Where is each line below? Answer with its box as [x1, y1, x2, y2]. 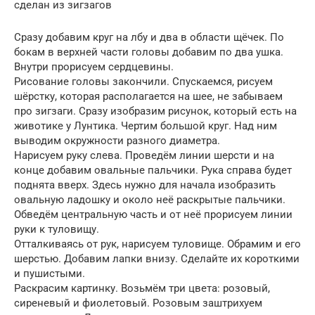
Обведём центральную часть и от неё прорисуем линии [14, 207, 292, 221]
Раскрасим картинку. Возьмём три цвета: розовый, [14, 281, 270, 295]
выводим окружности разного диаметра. [14, 134, 220, 147]
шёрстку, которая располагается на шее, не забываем [14, 89, 283, 103]
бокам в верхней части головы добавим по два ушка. [14, 45, 283, 58]
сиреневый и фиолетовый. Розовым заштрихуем [14, 296, 262, 309]
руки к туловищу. [14, 222, 99, 236]
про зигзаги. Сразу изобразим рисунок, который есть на [14, 104, 297, 117]
